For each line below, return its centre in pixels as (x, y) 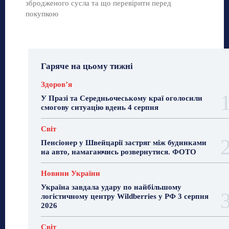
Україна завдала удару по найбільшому (111, 187)
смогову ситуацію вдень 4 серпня (100, 108)
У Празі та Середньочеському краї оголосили (122, 98)
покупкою (42, 14)
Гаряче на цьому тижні (87, 66)
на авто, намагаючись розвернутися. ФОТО (119, 152)
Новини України (71, 174)
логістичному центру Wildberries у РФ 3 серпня (125, 197)
